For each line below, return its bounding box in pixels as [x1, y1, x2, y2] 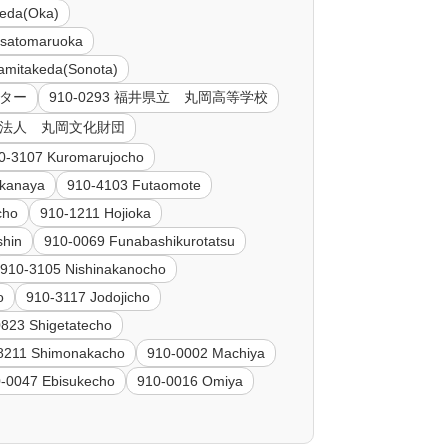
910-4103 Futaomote [67, 177, 202, 194]
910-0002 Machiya [147, 345, 266, 362]
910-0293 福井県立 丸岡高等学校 [49, 89, 269, 106]
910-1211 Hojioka [40, 205, 152, 222]
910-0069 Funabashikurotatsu [44, 233, 236, 250]
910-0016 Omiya [137, 373, 244, 390]
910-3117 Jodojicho [26, 289, 151, 306]
